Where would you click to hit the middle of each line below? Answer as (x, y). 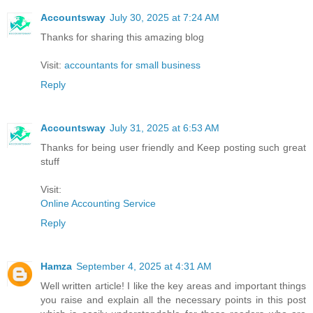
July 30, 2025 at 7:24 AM (165, 17)
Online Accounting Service (98, 203)
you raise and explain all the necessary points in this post (173, 299)
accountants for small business (132, 65)
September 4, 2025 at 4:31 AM (144, 266)
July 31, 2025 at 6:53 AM (165, 128)
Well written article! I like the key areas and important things (173, 285)
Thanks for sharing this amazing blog (122, 37)
